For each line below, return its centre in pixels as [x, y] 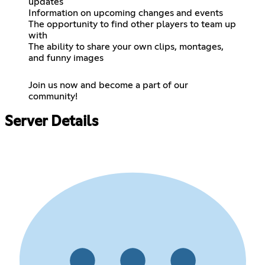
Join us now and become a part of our [108, 85]
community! [53, 96]
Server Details [51, 122]
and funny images [66, 58]
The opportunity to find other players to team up [132, 24]
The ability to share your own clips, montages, [126, 46]
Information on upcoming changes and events [126, 13]
